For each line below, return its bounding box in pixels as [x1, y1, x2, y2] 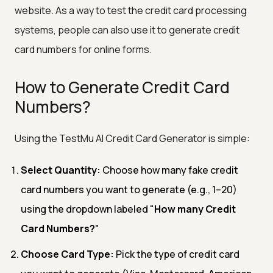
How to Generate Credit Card [15, 76, 230, 98]
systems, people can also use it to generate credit [15, 23, 239, 37]
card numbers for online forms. [15, 42, 152, 56]
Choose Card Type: [21, 247, 114, 261]
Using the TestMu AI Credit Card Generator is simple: [15, 131, 250, 145]
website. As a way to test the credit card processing [15, 3, 247, 17]
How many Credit [154, 202, 236, 216]
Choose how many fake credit [101, 163, 238, 177]
